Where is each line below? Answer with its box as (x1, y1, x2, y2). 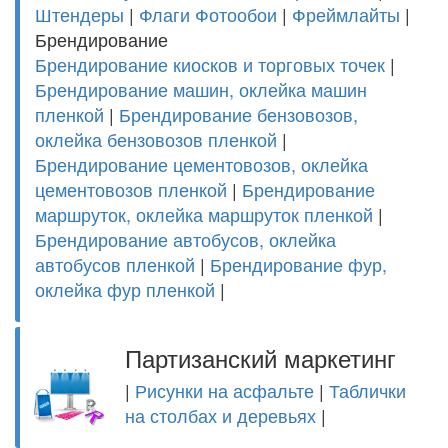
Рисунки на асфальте (135, 377, 314, 403)
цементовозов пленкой (35, 176, 227, 202)
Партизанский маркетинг (125, 346, 396, 373)
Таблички (329, 377, 406, 403)
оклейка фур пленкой (35, 276, 220, 302)
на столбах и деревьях (125, 402, 316, 428)
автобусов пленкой (35, 251, 195, 277)
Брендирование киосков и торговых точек (35, 51, 385, 77)
